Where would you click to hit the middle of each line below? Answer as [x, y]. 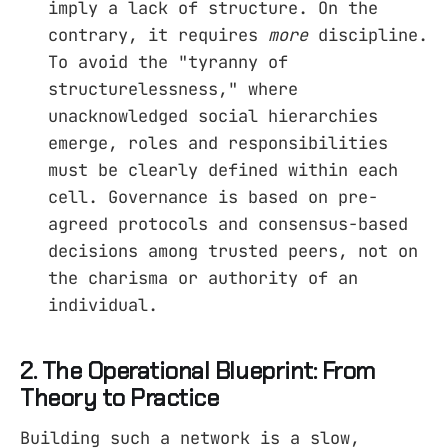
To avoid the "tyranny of [168, 61]
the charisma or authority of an [203, 277]
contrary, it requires [158, 34]
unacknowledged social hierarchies [213, 115]
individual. [103, 304]
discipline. [368, 34]
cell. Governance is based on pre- [213, 196]
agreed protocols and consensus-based [228, 223]
